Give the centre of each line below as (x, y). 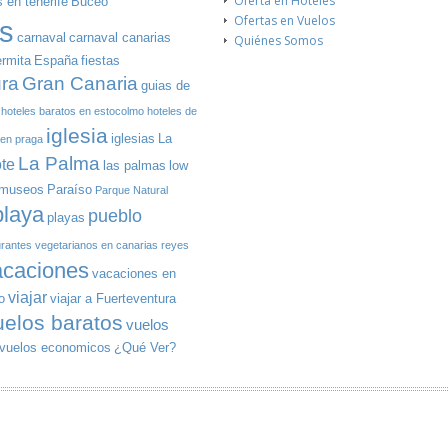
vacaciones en (134, 273)
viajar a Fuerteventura (113, 298)
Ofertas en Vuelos (284, 20)
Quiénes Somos (278, 40)
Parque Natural (131, 189)
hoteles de (172, 110)
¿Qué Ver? (145, 347)
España (56, 60)
